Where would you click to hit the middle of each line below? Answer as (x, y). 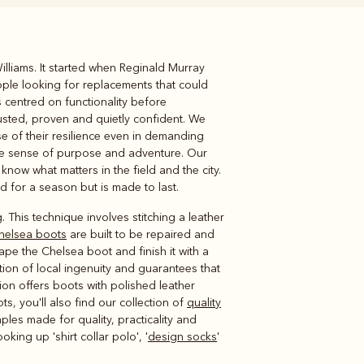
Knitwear (80, 78)
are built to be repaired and (141, 234)
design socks (182, 336)
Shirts (255, 78)
